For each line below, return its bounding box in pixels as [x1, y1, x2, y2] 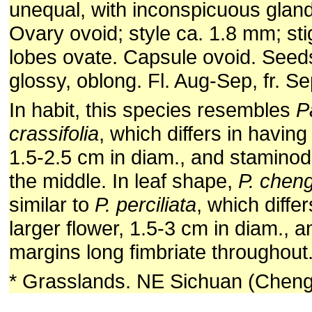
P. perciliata [95, 193, 196, 216]
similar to [9, 193, 95, 216]
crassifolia [9, 122, 99, 145]
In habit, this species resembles [9, 98, 296, 121]
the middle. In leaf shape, [9, 169, 238, 192]
